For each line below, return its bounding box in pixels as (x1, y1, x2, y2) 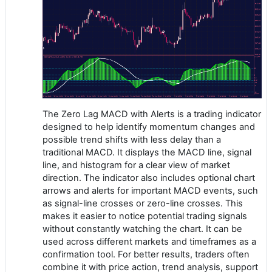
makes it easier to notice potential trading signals (42, 210, 247, 222)
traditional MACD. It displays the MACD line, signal (42, 146, 251, 158)
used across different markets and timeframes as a (42, 236, 256, 247)
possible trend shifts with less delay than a (42, 134, 221, 145)
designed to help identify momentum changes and (42, 121, 255, 132)
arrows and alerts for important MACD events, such (42, 185, 258, 196)
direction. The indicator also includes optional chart (42, 172, 255, 183)
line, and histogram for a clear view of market (42, 159, 230, 171)
